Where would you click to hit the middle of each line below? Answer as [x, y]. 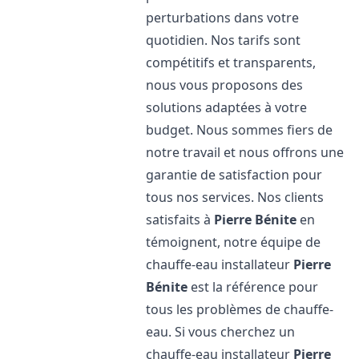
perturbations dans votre [223, 18]
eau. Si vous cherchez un [221, 332]
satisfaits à [180, 220]
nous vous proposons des [225, 85]
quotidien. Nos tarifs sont [224, 40]
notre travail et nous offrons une [245, 152]
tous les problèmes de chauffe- [240, 309]
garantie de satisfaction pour [234, 175]
